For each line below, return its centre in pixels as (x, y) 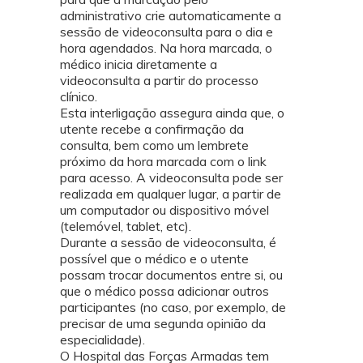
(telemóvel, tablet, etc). (126, 226)
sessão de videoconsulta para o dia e (167, 32)
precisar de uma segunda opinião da (163, 324)
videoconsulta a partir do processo (159, 81)
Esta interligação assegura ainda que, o (172, 113)
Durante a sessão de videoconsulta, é (168, 243)
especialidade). (102, 340)
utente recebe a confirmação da (152, 129)
